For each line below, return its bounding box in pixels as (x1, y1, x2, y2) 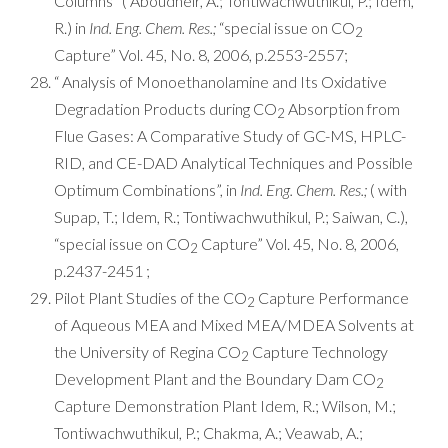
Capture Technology (249, 342, 388, 361)
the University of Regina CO (54, 342, 241, 361)
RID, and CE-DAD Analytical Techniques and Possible (54, 153, 413, 172)
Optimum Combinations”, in (54, 180, 240, 199)
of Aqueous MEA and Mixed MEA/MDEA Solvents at (54, 315, 414, 334)
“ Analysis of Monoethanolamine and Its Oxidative (54, 72, 387, 91)
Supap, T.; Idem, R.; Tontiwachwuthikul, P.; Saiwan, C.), (54, 207, 408, 226)
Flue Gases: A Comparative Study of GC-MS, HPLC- (54, 126, 406, 145)
